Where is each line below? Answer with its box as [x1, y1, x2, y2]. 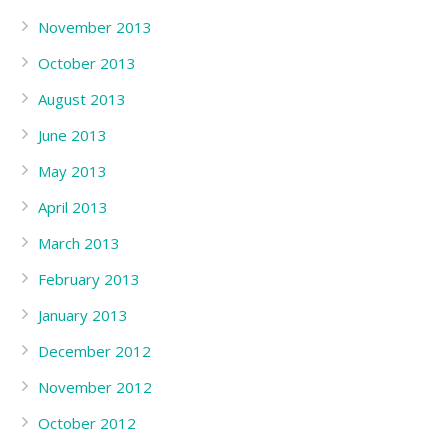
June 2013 [38, 125, 107, 145]
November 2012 [38, 377, 152, 397]
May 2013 [38, 161, 107, 181]
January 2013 [38, 305, 128, 325]
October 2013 [38, 53, 136, 73]
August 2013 [38, 89, 126, 109]
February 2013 [38, 269, 140, 289]
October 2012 [38, 413, 136, 433]
